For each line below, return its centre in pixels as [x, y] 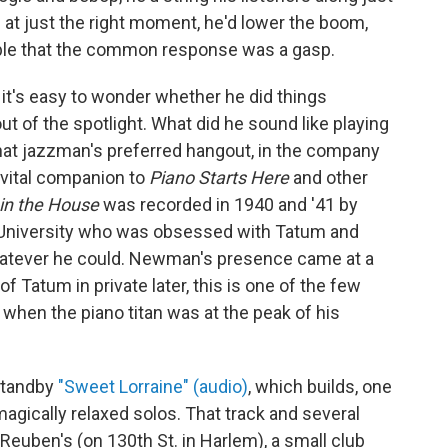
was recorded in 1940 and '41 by [228, 204]
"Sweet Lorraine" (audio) [153, 386]
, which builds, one [320, 386]
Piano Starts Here [219, 177]
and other [328, 177]
